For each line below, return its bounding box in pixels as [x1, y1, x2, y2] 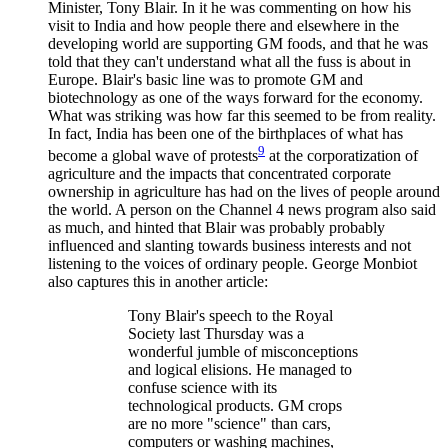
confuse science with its [128, 379, 277, 397]
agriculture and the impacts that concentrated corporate [48, 165, 391, 183]
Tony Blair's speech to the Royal [128, 307, 333, 325]
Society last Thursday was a [128, 325, 304, 343]
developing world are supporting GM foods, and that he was [48, 34, 428, 52]
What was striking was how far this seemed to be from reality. [48, 106, 436, 124]
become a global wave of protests [48, 147, 258, 165]
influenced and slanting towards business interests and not [48, 237, 411, 255]
